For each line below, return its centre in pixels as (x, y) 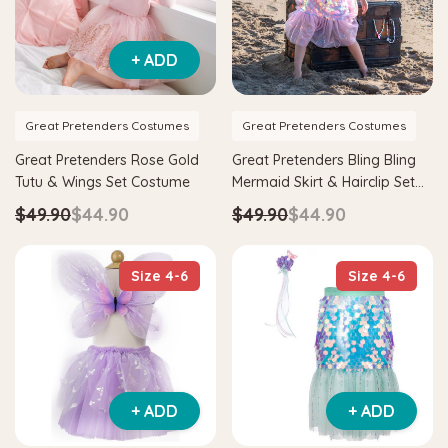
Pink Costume (277, 203)
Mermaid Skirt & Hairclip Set (323, 181)
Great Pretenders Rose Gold (107, 159)
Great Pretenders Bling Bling (324, 159)
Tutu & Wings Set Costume (102, 181)
